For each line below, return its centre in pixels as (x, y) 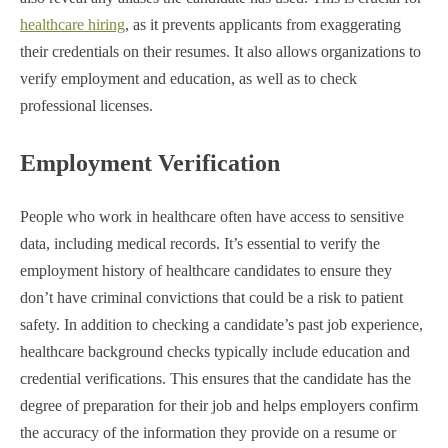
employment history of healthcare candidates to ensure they (206, 270)
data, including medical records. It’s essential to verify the (200, 243)
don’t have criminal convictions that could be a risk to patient (211, 297)
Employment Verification (150, 162)
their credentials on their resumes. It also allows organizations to (220, 51)
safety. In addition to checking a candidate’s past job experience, (221, 324)
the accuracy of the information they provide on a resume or (208, 432)
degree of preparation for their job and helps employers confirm (219, 405)
